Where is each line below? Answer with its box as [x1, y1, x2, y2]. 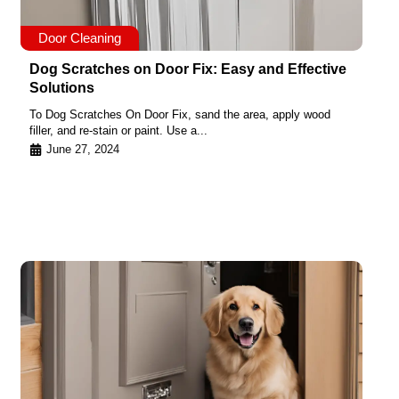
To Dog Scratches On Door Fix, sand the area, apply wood [29, 108, 330, 122]
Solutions [29, 80, 94, 96]
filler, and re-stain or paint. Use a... [29, 124, 208, 138]
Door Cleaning [38, 30, 121, 46]
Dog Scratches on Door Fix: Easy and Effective [29, 61, 346, 77]
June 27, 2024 [46, 142, 119, 156]
